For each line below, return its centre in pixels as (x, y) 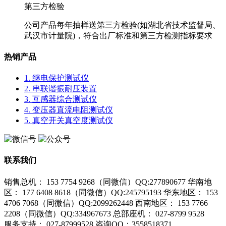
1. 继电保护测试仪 (56, 78)
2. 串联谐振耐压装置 (61, 89)
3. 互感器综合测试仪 (61, 99)
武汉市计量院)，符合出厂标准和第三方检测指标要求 (118, 35)
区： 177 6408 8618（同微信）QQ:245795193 (83, 192)
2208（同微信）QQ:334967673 (58, 213)
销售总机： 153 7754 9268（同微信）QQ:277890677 (95, 182)
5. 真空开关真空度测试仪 (69, 121)
